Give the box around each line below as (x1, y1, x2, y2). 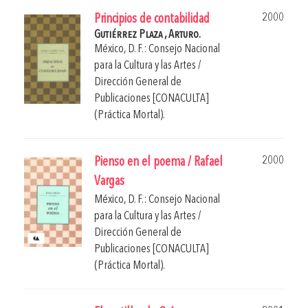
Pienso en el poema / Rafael (94, 155, 223, 169)
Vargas (94, 175, 124, 188)
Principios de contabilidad (94, 12, 210, 26)
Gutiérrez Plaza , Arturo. (94, 28, 201, 41)
